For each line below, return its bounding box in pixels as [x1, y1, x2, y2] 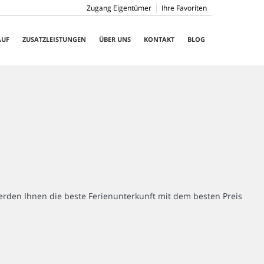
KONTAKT [143, 35, 174, 44]
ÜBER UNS [98, 35, 131, 44]
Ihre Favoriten [161, 3, 207, 13]
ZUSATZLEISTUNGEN [22, 35, 86, 44]
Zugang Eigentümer [86, 3, 151, 13]
